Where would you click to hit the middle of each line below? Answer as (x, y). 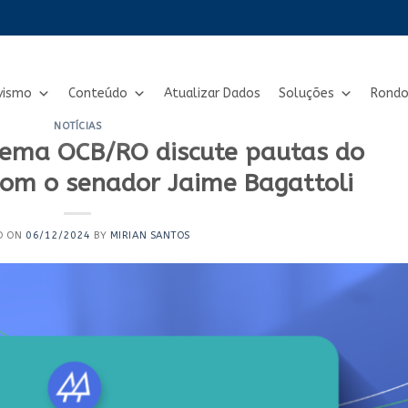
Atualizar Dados (212, 93)
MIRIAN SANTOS (150, 236)
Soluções (306, 93)
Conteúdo (98, 93)
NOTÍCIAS (78, 126)
